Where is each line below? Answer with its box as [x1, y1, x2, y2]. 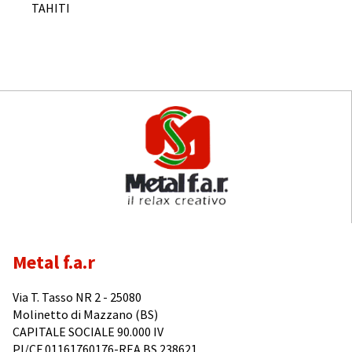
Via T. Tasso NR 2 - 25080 [13, 288, 141, 305]
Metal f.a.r [13, 249, 95, 274]
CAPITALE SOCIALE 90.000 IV [13, 323, 163, 339]
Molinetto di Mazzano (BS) [13, 306, 158, 322]
